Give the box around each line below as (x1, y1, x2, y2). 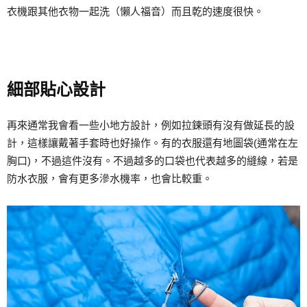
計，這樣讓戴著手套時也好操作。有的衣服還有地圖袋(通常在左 (7, 137, 298, 149)
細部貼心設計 (7, 80, 106, 100)
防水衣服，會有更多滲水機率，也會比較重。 (7, 173, 212, 185)
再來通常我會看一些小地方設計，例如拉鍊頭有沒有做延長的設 (7, 119, 295, 132)
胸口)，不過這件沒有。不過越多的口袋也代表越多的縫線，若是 (7, 155, 298, 167)
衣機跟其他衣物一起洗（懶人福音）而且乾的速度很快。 (7, 5, 264, 18)
